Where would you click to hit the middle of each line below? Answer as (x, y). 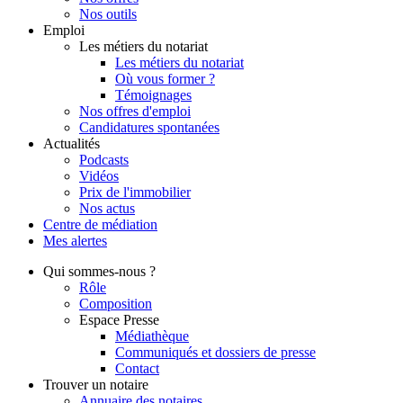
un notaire (120, 384)
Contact (137, 368)
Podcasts (104, 159)
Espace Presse (119, 319)
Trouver (66, 384)
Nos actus (107, 208)
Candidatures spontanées (149, 127)
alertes (89, 240)
